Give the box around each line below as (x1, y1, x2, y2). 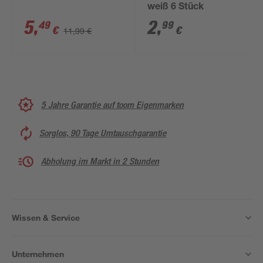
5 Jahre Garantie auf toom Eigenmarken (41, 99, 184, 110)
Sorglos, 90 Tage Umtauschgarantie (39, 127, 166, 139)
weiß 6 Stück (147, 3, 204, 12)
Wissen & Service (12, 213, 80, 222)
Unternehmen (12, 249, 64, 259)
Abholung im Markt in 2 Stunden (41, 156, 159, 167)
